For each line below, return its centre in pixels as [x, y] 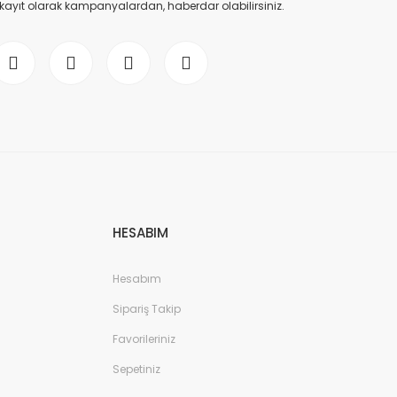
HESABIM [140, 233]
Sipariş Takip [147, 309]
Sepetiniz [136, 369]
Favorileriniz [144, 339]
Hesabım [137, 279]
